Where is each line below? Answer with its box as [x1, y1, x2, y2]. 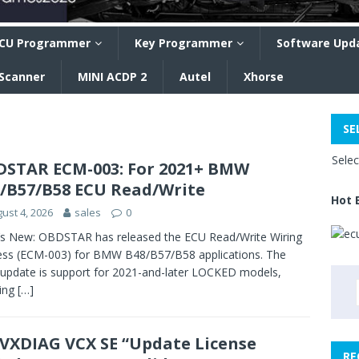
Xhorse [244, 69, 284, 84]
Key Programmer [135, 35, 232, 50]
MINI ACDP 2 [78, 69, 147, 84]
